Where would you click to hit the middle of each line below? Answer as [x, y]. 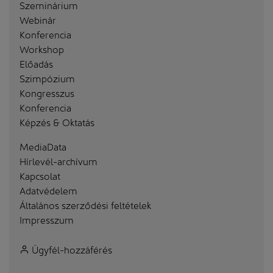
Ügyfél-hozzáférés [71, 249]
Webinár [38, 19]
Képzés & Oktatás [57, 122]
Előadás [36, 63]
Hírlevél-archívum [58, 161]
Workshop [42, 49]
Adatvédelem [48, 190]
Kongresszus [47, 93]
